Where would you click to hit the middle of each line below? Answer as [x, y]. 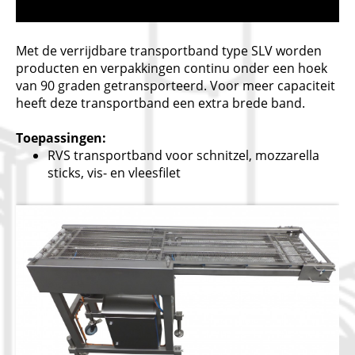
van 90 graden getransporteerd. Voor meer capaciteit [176, 86]
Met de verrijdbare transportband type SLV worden [169, 51]
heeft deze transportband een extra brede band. [160, 103]
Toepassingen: [61, 138]
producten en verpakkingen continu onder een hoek [172, 68]
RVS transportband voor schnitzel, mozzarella [183, 155]
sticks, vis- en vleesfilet [114, 173]
